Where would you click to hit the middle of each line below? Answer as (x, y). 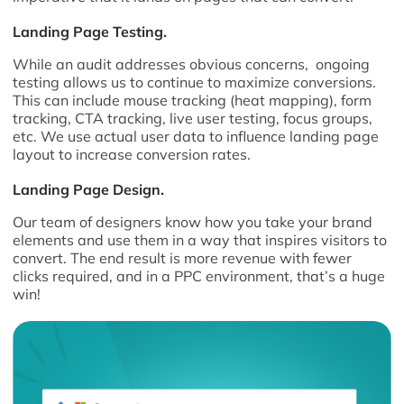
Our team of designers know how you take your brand (193, 222)
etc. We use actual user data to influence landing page (196, 136)
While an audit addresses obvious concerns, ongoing (192, 64)
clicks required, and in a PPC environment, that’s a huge (199, 276)
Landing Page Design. (89, 189)
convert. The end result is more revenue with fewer (183, 258)
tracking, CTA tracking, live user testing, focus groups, (193, 118)
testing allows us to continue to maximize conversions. (195, 82)
